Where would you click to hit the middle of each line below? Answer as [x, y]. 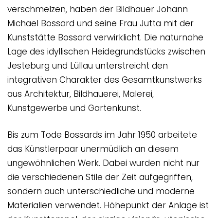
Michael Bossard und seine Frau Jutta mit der [100, 24]
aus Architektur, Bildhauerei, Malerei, [81, 94]
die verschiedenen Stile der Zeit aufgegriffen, [100, 177]
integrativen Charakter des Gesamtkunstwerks [105, 80]
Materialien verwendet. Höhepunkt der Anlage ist [108, 205]
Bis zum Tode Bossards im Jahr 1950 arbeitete [102, 135]
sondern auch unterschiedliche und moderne [101, 191]
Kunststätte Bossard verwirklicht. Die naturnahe [105, 38]
